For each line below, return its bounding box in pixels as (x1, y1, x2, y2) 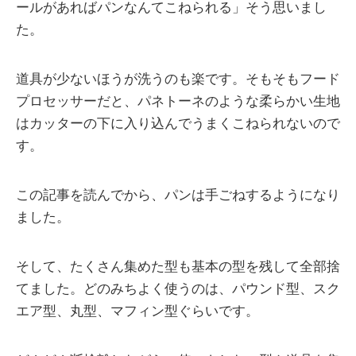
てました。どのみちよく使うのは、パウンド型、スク (16, 281, 340, 296)
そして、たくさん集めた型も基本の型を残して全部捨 (16, 258, 340, 274)
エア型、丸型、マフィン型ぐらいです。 (16, 303, 259, 319)
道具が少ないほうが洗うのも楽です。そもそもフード (16, 71, 340, 87)
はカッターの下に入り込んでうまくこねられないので (16, 115, 340, 131)
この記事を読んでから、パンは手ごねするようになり (16, 187, 340, 203)
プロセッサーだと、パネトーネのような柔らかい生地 (16, 93, 340, 109)
